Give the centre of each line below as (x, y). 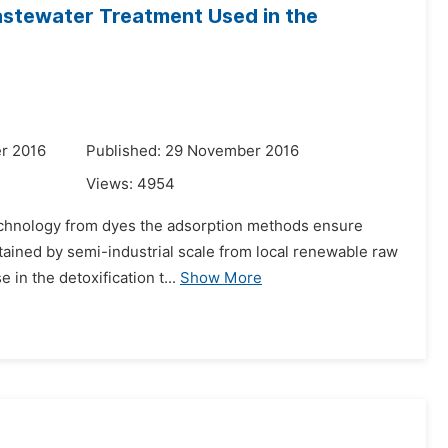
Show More (221, 278)
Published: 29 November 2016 (192, 151)
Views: (111, 184)
